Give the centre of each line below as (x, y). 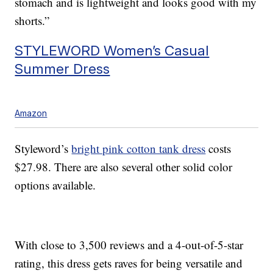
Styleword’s (43, 149)
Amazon (31, 113)
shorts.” (32, 21)
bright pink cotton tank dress (139, 149)
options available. (55, 185)
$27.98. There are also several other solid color (124, 167)
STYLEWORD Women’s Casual (112, 51)
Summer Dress (62, 69)
